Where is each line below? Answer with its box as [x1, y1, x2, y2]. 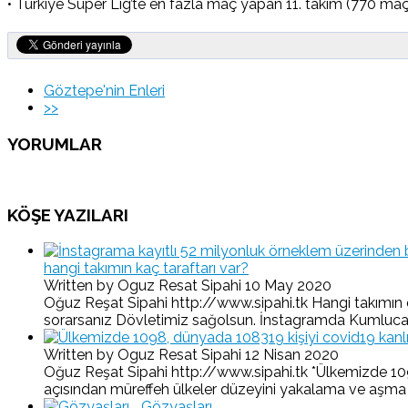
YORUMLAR [7, 133, 102, 154]
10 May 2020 [245, 276, 331, 294]
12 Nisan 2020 [245, 345, 339, 363]
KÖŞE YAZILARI [7, 204, 128, 225]
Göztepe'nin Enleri [44, 81, 165, 99]
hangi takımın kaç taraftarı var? [44, 259, 249, 277]
